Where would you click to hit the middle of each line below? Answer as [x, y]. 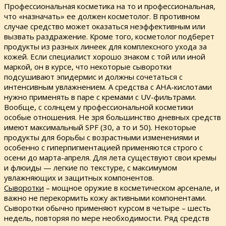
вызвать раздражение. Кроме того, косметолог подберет [109, 36]
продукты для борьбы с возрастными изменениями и [102, 137]
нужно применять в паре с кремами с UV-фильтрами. [100, 97]
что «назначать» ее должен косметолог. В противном [102, 16]
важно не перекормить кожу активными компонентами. [105, 197]
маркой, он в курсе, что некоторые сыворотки [88, 66]
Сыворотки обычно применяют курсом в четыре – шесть [107, 208]
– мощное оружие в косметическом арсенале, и [132, 187]
